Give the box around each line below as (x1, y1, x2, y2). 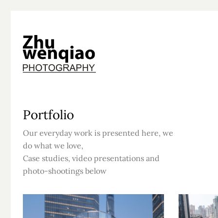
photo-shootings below (23, 165, 107, 176)
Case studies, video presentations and (23, 153, 160, 163)
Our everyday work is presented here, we (23, 127, 173, 138)
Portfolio (23, 107, 74, 123)
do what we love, (23, 140, 83, 150)
